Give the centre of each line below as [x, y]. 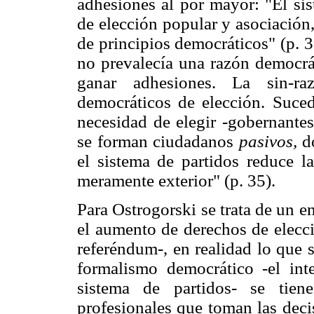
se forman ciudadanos [158, 141]
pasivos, [268, 141]
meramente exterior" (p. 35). [176, 180]
